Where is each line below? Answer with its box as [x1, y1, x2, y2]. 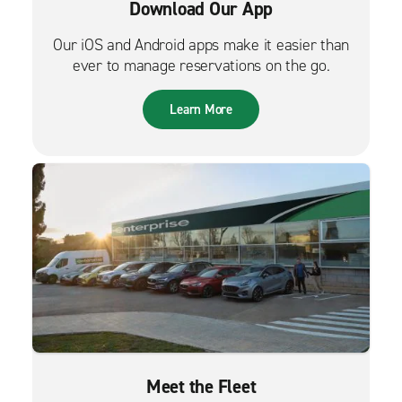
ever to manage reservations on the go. [72, 54, 330, 76]
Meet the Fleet [145, 374, 257, 399]
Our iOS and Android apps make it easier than [53, 33, 349, 56]
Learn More [170, 100, 232, 118]
